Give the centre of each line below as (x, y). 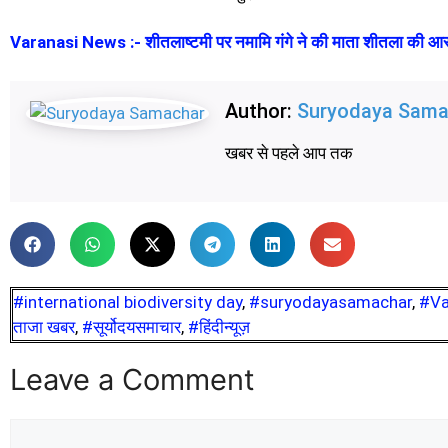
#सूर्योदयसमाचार (131, 326)
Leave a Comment (132, 379)
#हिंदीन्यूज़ (219, 326)
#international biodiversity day (127, 301)
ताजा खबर (44, 326)
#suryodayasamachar (330, 301)
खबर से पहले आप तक (289, 152)
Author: (261, 110)
